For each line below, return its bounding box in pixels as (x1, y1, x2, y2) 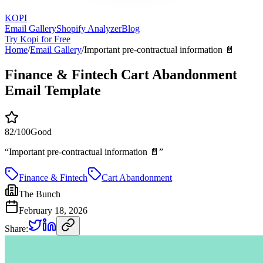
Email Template (5, 82, 101, 98)
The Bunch (19, 188, 60, 199)
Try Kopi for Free (5, 33, 70, 44)
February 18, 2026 (19, 205, 87, 215)
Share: (5, 223, 28, 234)
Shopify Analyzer (56, 23, 122, 33)
